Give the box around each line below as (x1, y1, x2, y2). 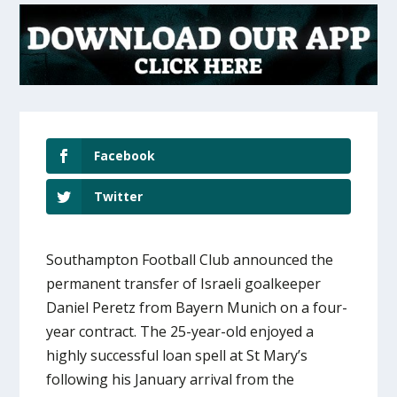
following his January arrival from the (46, 370, 295, 390)
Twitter (94, 188, 144, 206)
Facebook (94, 146, 156, 164)
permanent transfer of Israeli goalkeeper (46, 274, 322, 294)
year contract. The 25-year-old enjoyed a (46, 322, 315, 342)
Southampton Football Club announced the (46, 250, 334, 270)
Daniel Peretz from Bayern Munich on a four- (46, 298, 348, 318)
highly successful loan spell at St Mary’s (46, 346, 308, 366)
